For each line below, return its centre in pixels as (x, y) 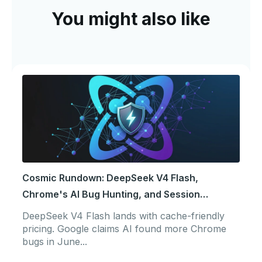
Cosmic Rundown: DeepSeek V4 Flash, (110, 178)
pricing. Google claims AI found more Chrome (124, 229)
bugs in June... (55, 242)
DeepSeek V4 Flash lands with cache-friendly (123, 216)
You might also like (131, 19)
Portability (46, 211)
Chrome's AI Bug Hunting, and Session (111, 194)
